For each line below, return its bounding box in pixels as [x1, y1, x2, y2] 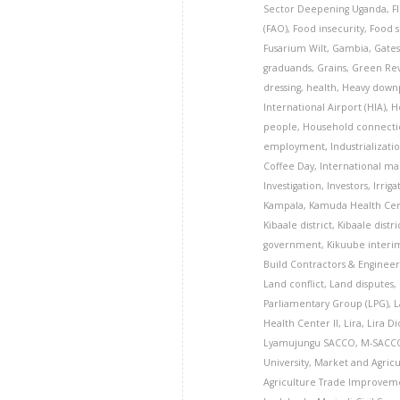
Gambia [332, 42, 370, 54]
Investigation [263, 179, 322, 192]
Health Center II [263, 317, 339, 329]
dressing [263, 81, 302, 94]
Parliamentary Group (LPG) [263, 297, 389, 310]
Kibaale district [263, 219, 333, 231]
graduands [263, 62, 312, 74]
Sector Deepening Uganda [263, 3, 387, 15]
